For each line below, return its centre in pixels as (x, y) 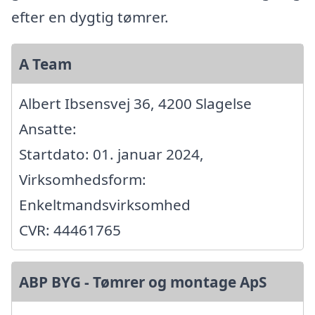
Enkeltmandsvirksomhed (105, 204)
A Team (45, 64)
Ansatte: (48, 128)
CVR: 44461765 (70, 230)
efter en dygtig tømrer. (90, 17)
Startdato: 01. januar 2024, (111, 154)
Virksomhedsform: (83, 179)
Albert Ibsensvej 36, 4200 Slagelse (135, 103)
